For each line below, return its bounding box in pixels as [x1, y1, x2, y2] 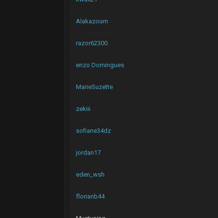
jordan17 [75, 149, 101, 156]
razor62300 [75, 39, 108, 47]
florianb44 [75, 193, 105, 200]
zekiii [75, 105, 91, 112]
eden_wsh [75, 171, 105, 178]
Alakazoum [75, 18, 108, 25]
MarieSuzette [75, 83, 113, 91]
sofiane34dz [75, 127, 111, 134]
